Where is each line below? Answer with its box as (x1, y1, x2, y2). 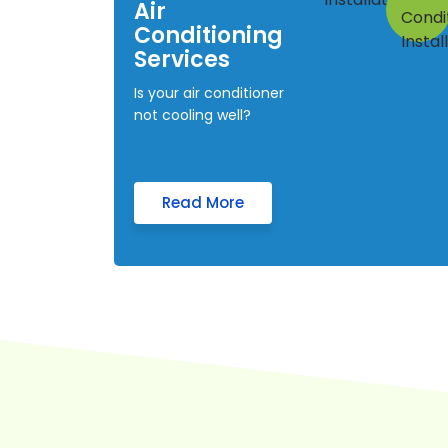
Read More (162, 192, 244, 214)
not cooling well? (134, 105, 251, 126)
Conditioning (134, 20, 283, 52)
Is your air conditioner (134, 83, 284, 104)
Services (134, 44, 230, 76)
